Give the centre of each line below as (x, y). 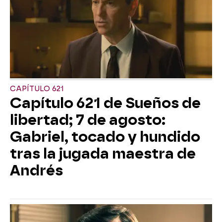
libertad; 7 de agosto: (88, 120)
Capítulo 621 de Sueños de (105, 103)
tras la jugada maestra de (103, 153)
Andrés (36, 170)
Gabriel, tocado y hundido (105, 137)
